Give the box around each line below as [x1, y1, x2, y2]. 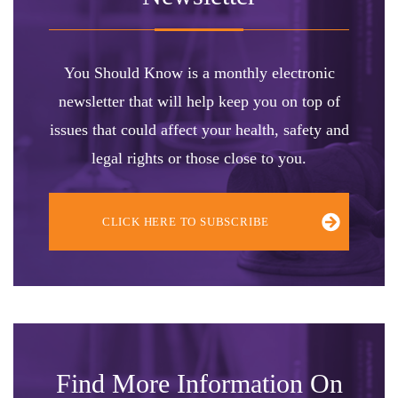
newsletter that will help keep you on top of [58, 92, 340, 111]
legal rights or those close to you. [92, 149, 306, 168]
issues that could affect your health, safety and [49, 121, 349, 139]
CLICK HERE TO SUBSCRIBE [101, 215, 270, 229]
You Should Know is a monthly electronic [63, 64, 335, 83]
